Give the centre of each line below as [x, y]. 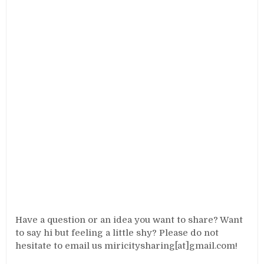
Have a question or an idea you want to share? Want [129, 220]
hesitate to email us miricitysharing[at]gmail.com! [127, 246]
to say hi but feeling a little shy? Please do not [117, 233]
